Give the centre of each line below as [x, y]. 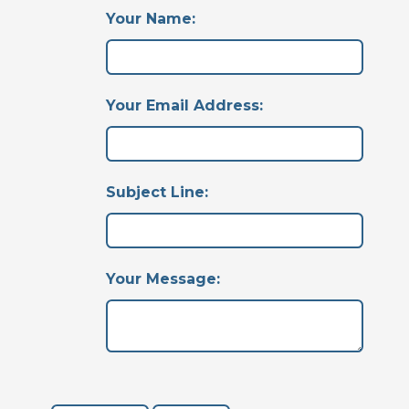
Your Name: [151, 19]
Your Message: [163, 279]
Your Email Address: [184, 105]
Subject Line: [157, 192]
